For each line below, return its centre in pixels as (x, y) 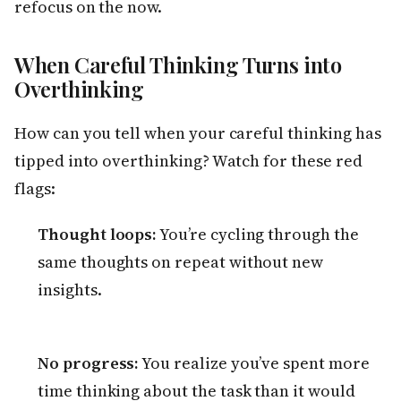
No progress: (89, 363)
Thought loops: (98, 235)
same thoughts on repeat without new (181, 262)
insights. (70, 290)
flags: (35, 189)
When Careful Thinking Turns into (178, 65)
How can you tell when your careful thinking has (198, 133)
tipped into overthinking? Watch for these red (188, 161)
